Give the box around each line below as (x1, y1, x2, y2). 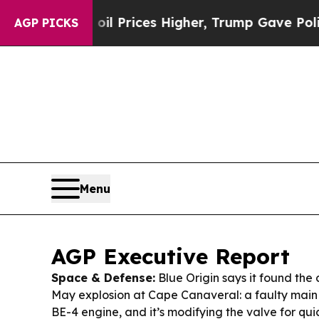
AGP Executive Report (51, 243, 290, 270)
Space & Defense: (51, 271, 155, 285)
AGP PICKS (14, 16, 78, 30)
